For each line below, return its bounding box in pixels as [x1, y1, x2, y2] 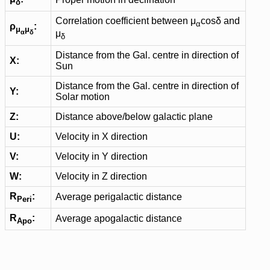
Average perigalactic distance [55, 192, 182, 202]
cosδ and [201, 16, 240, 26]
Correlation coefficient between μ [55, 16, 196, 26]
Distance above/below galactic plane [55, 111, 213, 122]
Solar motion [55, 92, 110, 102]
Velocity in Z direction [55, 171, 147, 181]
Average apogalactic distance [55, 213, 182, 224]
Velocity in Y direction [55, 151, 148, 162]
